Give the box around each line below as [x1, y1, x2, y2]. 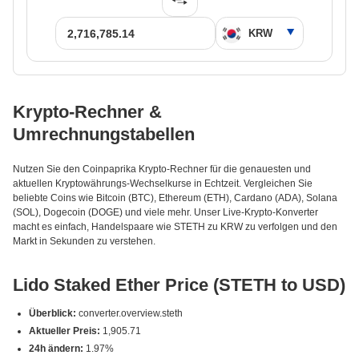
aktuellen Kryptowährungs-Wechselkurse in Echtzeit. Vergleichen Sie [13, 178, 313, 189]
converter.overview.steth [76, 308, 183, 319]
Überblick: [29, 308, 76, 319]
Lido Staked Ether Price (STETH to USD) [13, 275, 345, 295]
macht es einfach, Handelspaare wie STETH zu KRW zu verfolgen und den [13, 221, 337, 232]
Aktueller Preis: [29, 325, 100, 337]
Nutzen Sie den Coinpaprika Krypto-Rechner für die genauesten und [13, 163, 311, 175]
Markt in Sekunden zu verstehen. [13, 236, 155, 247]
